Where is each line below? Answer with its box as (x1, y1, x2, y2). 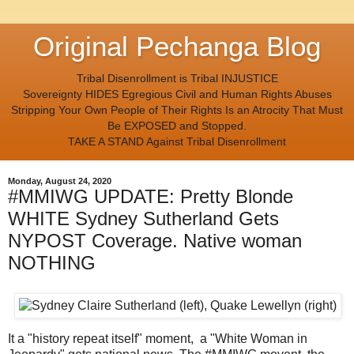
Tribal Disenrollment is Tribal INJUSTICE (76, 72, 278, 85)
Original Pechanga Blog (33, 32, 321, 62)
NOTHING (8, 252, 96, 274)
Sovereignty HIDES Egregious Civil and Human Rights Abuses (22, 88, 332, 100)
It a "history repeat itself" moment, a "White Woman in (8, 331, 307, 345)
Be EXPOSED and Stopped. (107, 119, 247, 132)
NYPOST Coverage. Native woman (8, 230, 302, 252)
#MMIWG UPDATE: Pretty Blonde (8, 186, 293, 208)
